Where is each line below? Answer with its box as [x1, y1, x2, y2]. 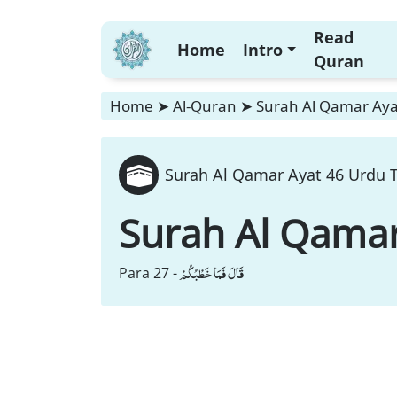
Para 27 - [119, 263, 177, 283]
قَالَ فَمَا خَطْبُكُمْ [179, 261, 244, 285]
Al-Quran [173, 96, 237, 116]
